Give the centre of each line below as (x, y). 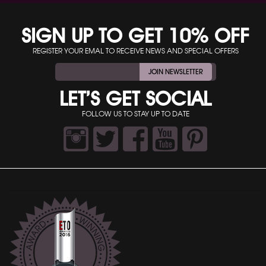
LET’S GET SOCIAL (136, 98)
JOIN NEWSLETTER (175, 71)
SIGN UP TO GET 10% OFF (136, 35)
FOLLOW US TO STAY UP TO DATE (135, 113)
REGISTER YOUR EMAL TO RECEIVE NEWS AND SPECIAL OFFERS (135, 50)
